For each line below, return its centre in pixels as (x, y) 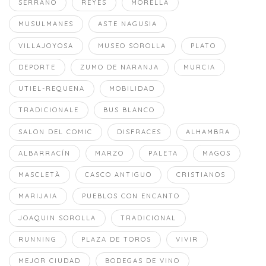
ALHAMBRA (208, 132)
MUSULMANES (46, 24)
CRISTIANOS (201, 175)
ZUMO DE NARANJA (120, 67)
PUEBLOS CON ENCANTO (131, 196)
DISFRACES (139, 132)
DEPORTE (37, 67)
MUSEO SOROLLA (132, 45)
